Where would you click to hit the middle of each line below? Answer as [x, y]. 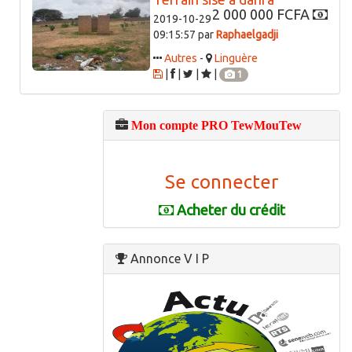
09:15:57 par [185, 35]
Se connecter [222, 182]
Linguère [236, 59]
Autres [181, 59]
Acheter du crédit [229, 210]
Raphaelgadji [247, 35]
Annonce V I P [168, 259]
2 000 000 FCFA [262, 15]
